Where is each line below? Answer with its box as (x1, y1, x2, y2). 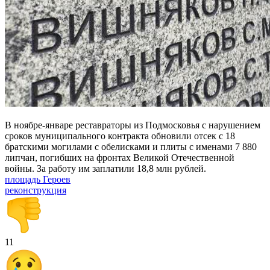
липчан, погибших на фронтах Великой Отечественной (5, 152, 234, 163)
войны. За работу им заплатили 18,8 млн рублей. (5, 163, 206, 174)
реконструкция (5, 184, 66, 195)
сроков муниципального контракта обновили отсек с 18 (5, 130, 235, 141)
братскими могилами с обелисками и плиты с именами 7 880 (5, 141, 257, 152)
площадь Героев (5, 174, 71, 184)
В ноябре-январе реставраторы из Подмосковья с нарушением (5, 119, 260, 130)
